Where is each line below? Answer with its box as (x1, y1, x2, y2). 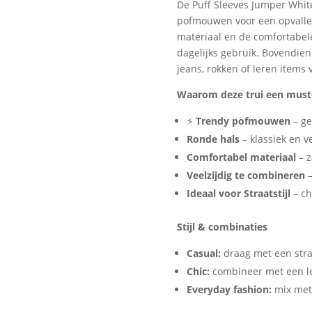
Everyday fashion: (186, 283, 272, 297)
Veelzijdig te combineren (186, 169, 305, 182)
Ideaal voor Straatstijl (186, 187, 290, 201)
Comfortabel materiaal (186, 150, 296, 164)
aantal (215, 38, 252, 56)
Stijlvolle (215, 6, 265, 24)
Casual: (186, 247, 221, 260)
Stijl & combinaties (176, 220, 267, 234)
